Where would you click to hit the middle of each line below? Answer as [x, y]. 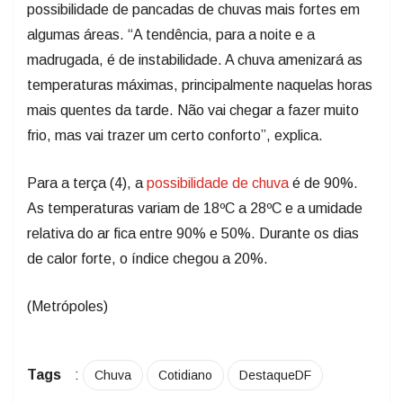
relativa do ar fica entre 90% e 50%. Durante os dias [193, 234]
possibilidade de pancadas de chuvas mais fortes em [193, 10]
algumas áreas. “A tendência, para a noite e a [171, 35]
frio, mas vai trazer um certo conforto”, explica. [175, 136]
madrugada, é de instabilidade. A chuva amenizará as [195, 60]
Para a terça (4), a [87, 184]
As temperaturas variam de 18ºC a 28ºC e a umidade [195, 209]
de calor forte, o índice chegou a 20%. [148, 259]
